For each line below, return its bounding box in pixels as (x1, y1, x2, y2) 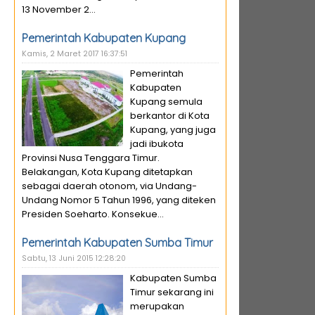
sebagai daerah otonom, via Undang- (22, 179, 197, 193)
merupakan (130, 300, 184, 313)
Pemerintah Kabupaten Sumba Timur (22, 236, 213, 250)
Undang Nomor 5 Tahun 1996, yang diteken (22, 193, 216, 207)
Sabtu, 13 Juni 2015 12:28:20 (22, 253, 126, 264)
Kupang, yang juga (130, 123, 216, 136)
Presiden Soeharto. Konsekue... (22, 207, 164, 221)
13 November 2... (22, 3, 96, 16)
